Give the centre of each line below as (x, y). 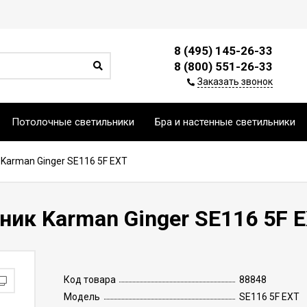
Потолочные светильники (73, 122)
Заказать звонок (235, 82)
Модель (82, 297)
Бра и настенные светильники (225, 122)
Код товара (89, 280)
